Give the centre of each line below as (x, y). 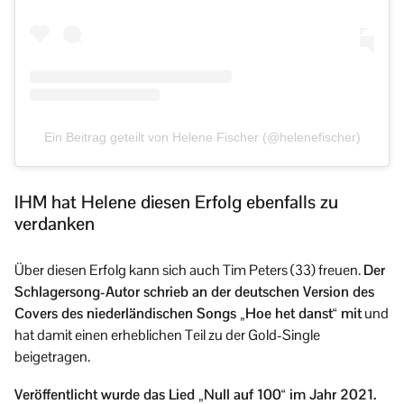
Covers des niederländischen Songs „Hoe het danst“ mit (188, 314)
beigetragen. (52, 357)
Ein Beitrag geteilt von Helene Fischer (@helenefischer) (202, 138)
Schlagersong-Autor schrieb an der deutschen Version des (194, 292)
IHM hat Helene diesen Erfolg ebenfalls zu (176, 202)
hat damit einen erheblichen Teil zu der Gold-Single (167, 335)
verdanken (55, 224)
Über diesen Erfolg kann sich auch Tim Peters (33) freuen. (189, 271)
